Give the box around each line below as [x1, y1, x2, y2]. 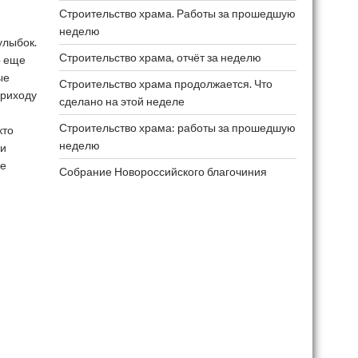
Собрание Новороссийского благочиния [58, 165, 267, 178]
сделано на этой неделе [58, 94, 185, 108]
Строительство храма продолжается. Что [58, 77, 272, 90]
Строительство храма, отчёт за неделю [58, 50, 261, 64]
